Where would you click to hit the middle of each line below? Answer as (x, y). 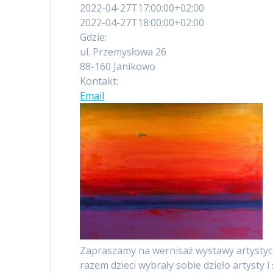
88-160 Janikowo (118, 67)
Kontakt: (99, 81)
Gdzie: (94, 37)
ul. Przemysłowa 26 (123, 52)
